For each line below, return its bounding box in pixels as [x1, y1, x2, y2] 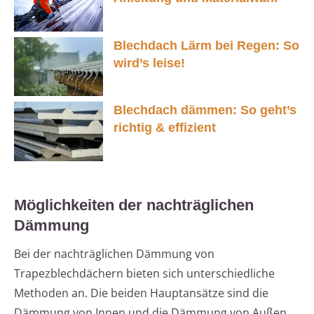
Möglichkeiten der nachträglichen [14, 196, 254, 214]
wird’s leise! [114, 55, 185, 70]
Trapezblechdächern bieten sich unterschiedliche [14, 266, 275, 282]
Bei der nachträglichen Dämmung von [14, 246, 214, 262]
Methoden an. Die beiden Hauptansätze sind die [14, 285, 268, 301]
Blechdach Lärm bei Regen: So [114, 38, 299, 53]
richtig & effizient [114, 121, 216, 135]
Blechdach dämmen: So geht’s [114, 103, 296, 118]
